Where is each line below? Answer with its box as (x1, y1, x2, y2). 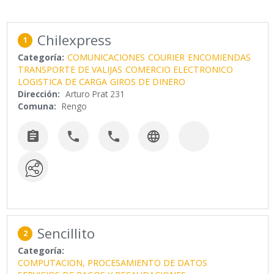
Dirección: (18, 88, 61, 100)
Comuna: (18, 100, 57, 113)
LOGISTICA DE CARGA (18, 76, 108, 88)
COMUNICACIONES (67, 51, 146, 64)
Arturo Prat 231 (65, 88, 125, 100)
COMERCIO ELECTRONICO (125, 64, 234, 76)
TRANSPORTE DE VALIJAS (18, 64, 123, 76)
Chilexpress (37, 31, 112, 50)
